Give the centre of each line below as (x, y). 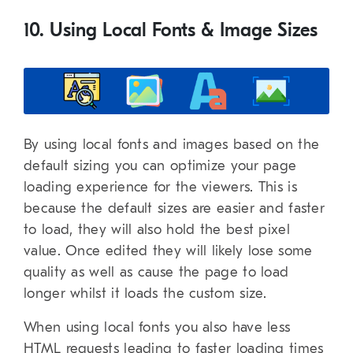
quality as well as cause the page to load (156, 272)
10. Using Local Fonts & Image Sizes (171, 30)
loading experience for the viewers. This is (160, 187)
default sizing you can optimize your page (160, 165)
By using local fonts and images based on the (172, 144)
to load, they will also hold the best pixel (157, 229)
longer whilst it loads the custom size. (145, 293)
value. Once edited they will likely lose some (168, 251)
